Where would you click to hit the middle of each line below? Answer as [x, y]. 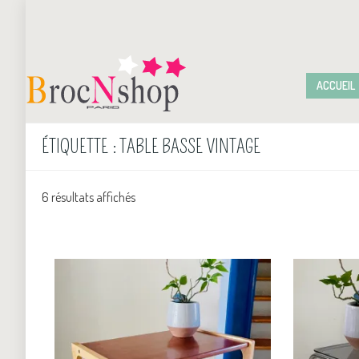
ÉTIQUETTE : [81, 146]
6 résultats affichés [89, 197]
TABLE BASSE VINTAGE [190, 146]
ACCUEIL [336, 85]
